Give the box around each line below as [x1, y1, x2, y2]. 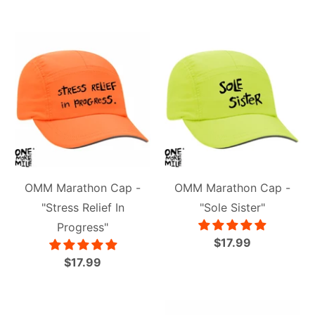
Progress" [57, 219, 109, 234]
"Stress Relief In [41, 200, 124, 214]
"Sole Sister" [199, 200, 265, 214]
